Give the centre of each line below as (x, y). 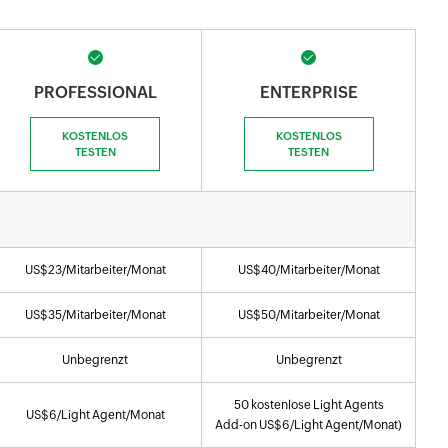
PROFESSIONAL (95, 92)
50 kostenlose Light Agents (308, 405)
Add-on (237, 425)
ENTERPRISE (308, 92)
